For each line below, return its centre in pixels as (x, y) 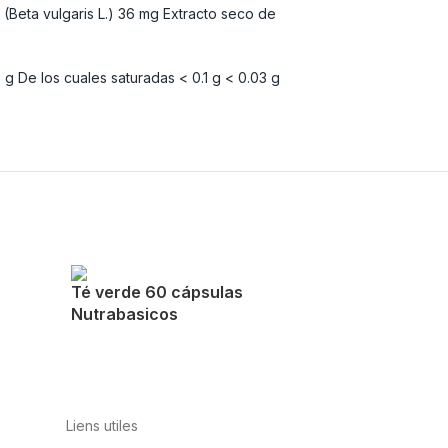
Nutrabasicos (124, 314)
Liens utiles (101, 425)
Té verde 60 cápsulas (156, 292)
